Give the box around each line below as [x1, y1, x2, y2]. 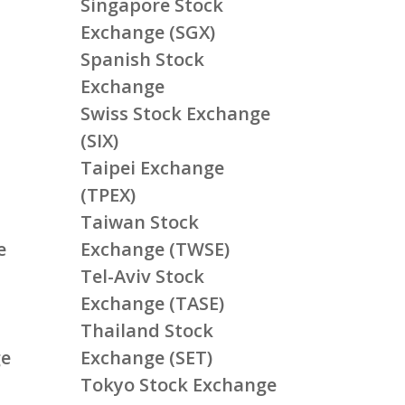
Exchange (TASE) [80, 290, 225, 316]
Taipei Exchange [80, 155, 225, 180]
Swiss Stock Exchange [80, 100, 271, 126]
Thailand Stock [80, 317, 214, 343]
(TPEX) [80, 182, 137, 207]
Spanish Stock [80, 46, 205, 71]
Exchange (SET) [80, 344, 213, 370]
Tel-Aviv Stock [80, 263, 205, 288]
